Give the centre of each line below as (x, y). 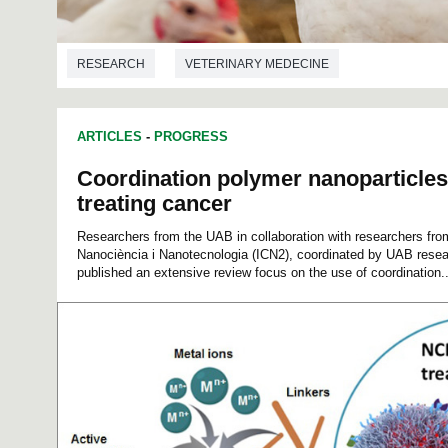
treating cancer (154, 203)
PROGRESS (191, 136)
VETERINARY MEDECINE (257, 64)
